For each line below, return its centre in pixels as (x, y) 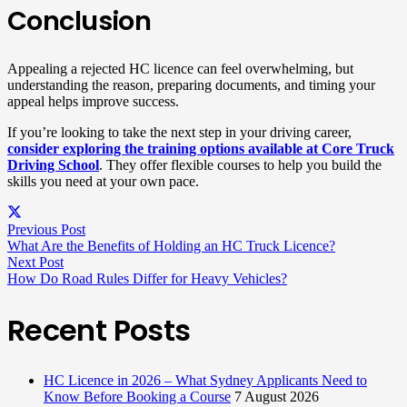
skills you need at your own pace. (103, 182)
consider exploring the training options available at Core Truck (201, 149)
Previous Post (46, 229)
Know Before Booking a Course (137, 397)
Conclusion (79, 21)
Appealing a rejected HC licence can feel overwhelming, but (180, 69)
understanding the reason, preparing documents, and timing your (191, 85)
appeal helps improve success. (93, 102)
